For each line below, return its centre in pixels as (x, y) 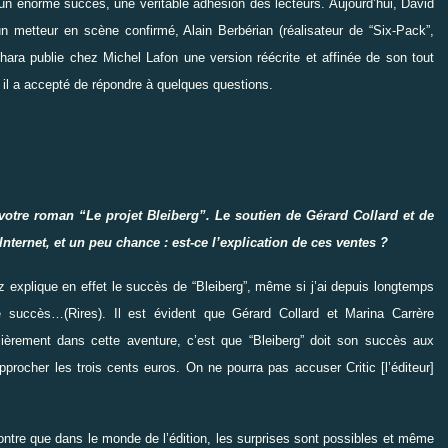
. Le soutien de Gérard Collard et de (320, 215)
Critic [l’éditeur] (387, 367)
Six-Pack (400, 30)
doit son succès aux (372, 340)
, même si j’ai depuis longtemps (340, 286)
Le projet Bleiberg (142, 215)
